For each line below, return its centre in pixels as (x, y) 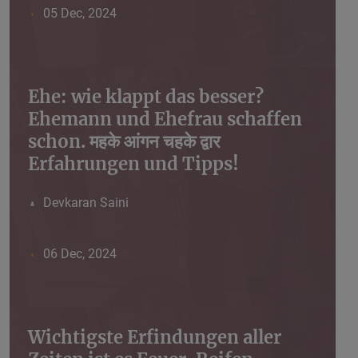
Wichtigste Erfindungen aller (155, 338)
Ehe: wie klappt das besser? (146, 97)
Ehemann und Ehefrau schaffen (165, 119)
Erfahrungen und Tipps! (133, 164)
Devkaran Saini (86, 203)
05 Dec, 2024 (80, 14)
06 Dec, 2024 (80, 254)
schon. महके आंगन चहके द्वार (124, 142)
